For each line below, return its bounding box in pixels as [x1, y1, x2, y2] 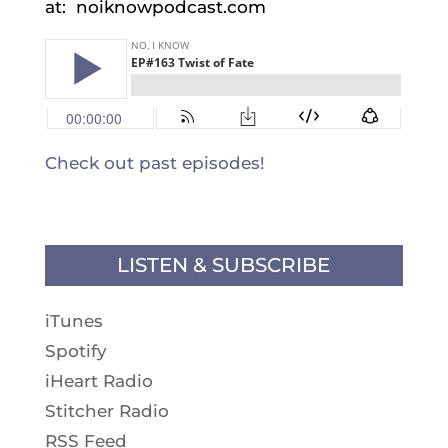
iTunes [44, 311, 103, 332]
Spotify [44, 341, 107, 362]
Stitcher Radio [44, 401, 169, 422]
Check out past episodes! [44, 153, 265, 174]
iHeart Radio [44, 371, 153, 392]
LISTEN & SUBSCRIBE [117, 253, 331, 278]
